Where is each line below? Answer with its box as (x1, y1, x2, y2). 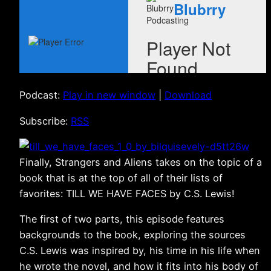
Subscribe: (19, 114, 71, 127)
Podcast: (19, 89, 63, 102)
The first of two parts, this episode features (19, 213, 224, 226)
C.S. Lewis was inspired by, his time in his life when (19, 244, 260, 257)
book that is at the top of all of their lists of (19, 172, 223, 184)
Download (165, 89, 212, 102)
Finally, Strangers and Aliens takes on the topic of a (19, 156, 262, 168)
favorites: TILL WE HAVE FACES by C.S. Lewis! (19, 188, 235, 200)
